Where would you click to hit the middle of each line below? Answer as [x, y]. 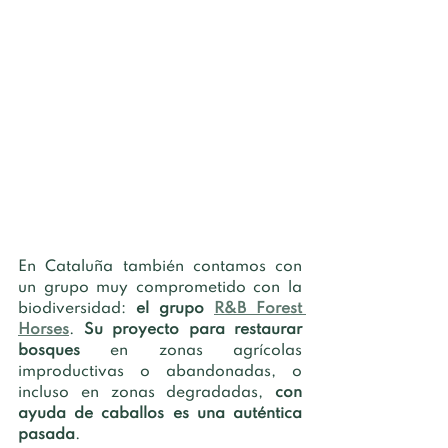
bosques [64, 350]
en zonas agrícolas [206, 350]
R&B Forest [258, 308]
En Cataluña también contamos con [160, 266]
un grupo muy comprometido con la [160, 287]
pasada [46, 434]
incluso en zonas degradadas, [146, 392]
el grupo [175, 308]
